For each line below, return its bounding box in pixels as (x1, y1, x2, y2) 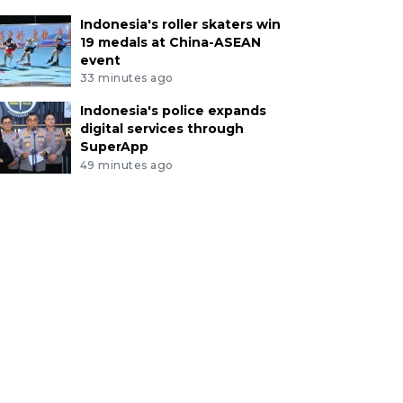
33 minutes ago (79, 71, 174, 85)
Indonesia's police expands (79, 103, 266, 120)
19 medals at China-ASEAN (79, 33, 261, 50)
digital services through (79, 121, 244, 138)
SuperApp (79, 139, 148, 156)
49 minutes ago (79, 158, 174, 173)
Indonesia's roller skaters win (79, 15, 281, 32)
